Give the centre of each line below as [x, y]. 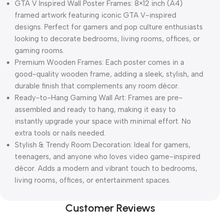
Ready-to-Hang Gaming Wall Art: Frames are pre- [99, 97]
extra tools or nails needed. [60, 133]
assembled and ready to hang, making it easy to [95, 109]
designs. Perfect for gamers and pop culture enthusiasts [109, 27]
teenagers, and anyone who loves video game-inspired [108, 156]
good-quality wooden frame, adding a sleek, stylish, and [109, 74]
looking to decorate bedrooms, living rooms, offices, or [107, 39]
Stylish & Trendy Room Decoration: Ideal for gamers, [103, 145]
